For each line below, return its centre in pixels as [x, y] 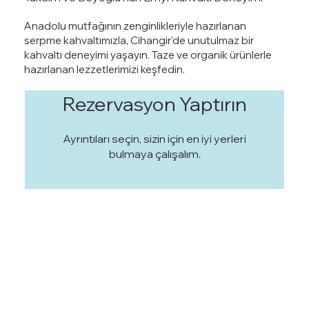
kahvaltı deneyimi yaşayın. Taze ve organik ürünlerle [148, 54]
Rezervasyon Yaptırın [154, 103]
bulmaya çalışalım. [154, 153]
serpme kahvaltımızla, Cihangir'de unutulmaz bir [139, 40]
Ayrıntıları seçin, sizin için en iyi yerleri [155, 138]
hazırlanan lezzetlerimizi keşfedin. [105, 69]
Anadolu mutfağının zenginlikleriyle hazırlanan [136, 26]
